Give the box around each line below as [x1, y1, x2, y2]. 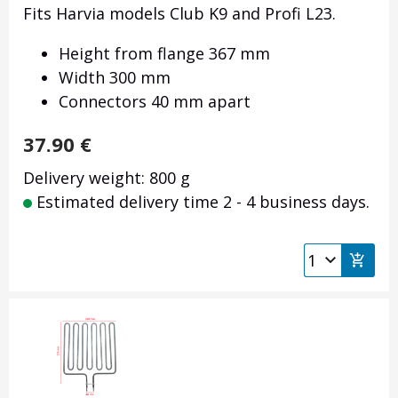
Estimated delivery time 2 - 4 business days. [32, 191, 370, 213]
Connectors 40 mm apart [59, 91, 251, 113]
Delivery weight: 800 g [23, 167, 190, 189]
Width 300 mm [59, 67, 171, 89]
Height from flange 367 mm [59, 43, 270, 65]
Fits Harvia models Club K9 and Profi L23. [23, 3, 336, 25]
